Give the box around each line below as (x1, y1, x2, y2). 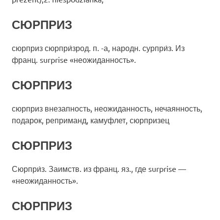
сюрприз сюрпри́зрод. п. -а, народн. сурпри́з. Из (12, 43, 185, 53)
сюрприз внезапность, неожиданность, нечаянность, (12, 103, 202, 113)
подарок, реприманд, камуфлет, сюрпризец (12, 115, 169, 125)
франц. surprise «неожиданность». (12, 55, 136, 64)
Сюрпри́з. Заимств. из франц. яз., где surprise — (12, 164, 186, 173)
